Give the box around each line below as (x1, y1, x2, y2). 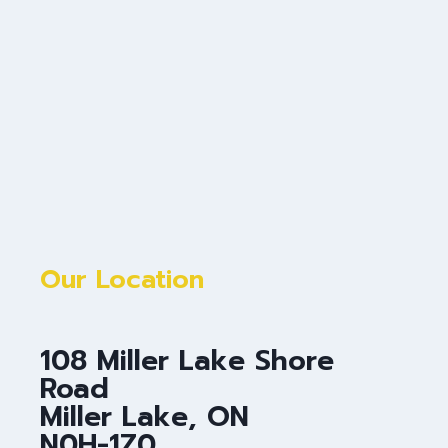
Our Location (40, 260, 204, 300)
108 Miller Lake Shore (40, 339, 334, 383)
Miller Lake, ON (40, 395, 249, 439)
